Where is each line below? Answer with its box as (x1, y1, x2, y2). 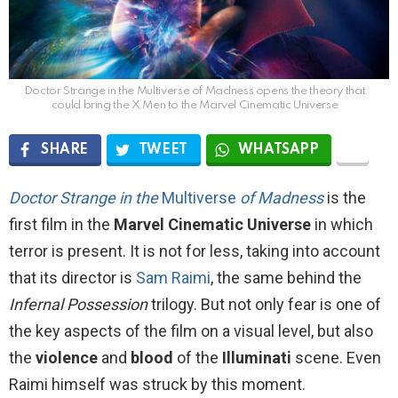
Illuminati (219, 348, 291, 368)
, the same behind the (211, 268, 362, 288)
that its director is (9, 268, 136, 288)
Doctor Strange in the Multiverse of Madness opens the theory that (23, 85, 366, 98)
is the (323, 188, 366, 208)
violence (32, 348, 98, 368)
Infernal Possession (9, 295, 147, 314)
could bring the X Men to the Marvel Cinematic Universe (51, 99, 338, 112)
